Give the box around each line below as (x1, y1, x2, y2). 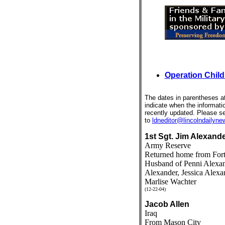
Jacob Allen (144, 200, 189, 208)
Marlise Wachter (144, 177, 196, 186)
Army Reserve (144, 141, 191, 150)
